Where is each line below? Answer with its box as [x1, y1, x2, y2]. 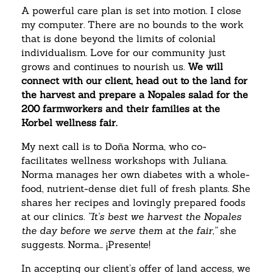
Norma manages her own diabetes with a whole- [21, 168, 250, 181]
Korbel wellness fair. [21, 116, 117, 129]
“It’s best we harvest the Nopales [88, 210, 241, 223]
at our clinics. [21, 210, 88, 223]
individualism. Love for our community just [21, 46, 225, 59]
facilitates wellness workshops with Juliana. [21, 154, 227, 167]
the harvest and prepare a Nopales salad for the [21, 88, 248, 101]
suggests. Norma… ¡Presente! [21, 238, 154, 251]
